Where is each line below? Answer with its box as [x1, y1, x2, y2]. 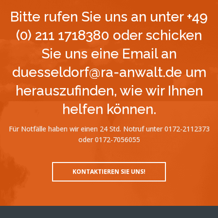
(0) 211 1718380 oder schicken [16, 27, 202, 43]
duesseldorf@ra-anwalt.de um [12, 64, 206, 80]
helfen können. [62, 101, 156, 117]
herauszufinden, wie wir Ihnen [15, 83, 203, 99]
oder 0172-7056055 [78, 135, 140, 144]
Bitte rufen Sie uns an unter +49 [10, 9, 208, 25]
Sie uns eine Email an [41, 46, 177, 62]
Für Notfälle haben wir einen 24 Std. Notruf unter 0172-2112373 [8, 124, 210, 133]
